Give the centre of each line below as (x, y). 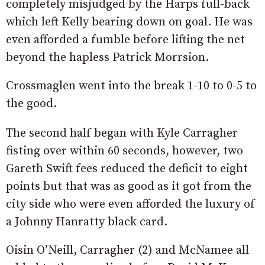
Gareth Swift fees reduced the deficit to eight (127, 169)
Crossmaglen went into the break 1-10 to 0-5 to (131, 86)
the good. (31, 104)
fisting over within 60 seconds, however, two (125, 151)
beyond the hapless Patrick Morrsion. (107, 57)
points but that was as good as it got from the (129, 186)
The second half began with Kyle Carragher (122, 133)
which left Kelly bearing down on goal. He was (129, 22)
